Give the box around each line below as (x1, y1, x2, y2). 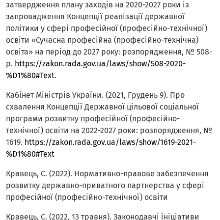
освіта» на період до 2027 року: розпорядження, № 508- (6, 47, 212, 57)
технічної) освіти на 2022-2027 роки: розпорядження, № (6, 126, 212, 136)
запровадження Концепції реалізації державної (6, 12, 185, 22)
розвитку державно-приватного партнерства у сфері (6, 181, 204, 191)
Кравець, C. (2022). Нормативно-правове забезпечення (6, 169, 209, 179)
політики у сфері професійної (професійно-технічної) (6, 24, 207, 33)
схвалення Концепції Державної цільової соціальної (6, 102, 199, 112)
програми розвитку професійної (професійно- (6, 114, 180, 124)
